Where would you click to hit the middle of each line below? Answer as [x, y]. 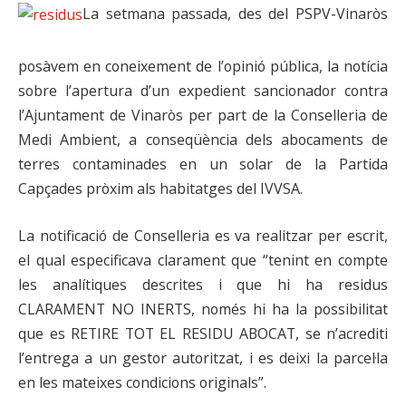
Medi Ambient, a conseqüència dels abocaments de [203, 140]
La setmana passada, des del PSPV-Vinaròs [235, 13]
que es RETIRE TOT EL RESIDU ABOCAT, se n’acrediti [203, 333]
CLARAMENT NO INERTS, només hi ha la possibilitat [203, 309]
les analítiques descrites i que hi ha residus [203, 284]
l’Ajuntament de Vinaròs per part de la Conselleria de [203, 116]
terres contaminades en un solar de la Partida [203, 164]
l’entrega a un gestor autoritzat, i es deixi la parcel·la [203, 358]
